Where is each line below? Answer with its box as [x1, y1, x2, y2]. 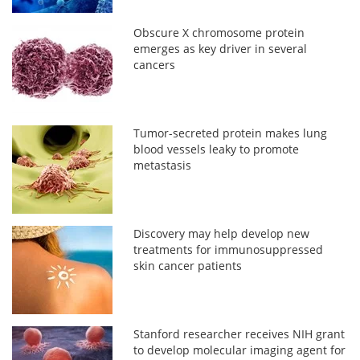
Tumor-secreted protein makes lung [133, 125, 328, 141]
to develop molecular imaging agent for [133, 342, 346, 358]
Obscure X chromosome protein [133, 24, 305, 40]
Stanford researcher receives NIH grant [133, 325, 346, 342]
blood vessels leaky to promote [133, 141, 300, 157]
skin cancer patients [133, 257, 243, 273]
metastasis [133, 157, 192, 173]
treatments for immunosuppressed [133, 241, 324, 257]
